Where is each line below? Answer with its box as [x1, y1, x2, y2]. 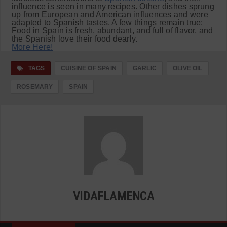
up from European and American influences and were [12, 10, 208, 19]
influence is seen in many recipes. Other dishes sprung [12, 2, 214, 11]
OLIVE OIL [172, 64, 203, 72]
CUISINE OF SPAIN [61, 64, 117, 72]
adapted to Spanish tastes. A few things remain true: [12, 18, 203, 27]
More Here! [12, 42, 53, 51]
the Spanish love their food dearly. [12, 34, 138, 43]
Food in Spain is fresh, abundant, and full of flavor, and [12, 26, 213, 35]
